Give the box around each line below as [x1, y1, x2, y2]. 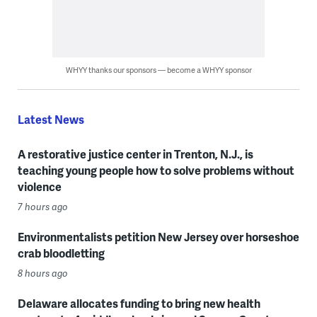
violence [17, 178, 62, 195]
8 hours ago [17, 266, 68, 279]
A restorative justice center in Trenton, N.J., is [17, 145, 253, 162]
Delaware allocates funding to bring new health [17, 294, 260, 311]
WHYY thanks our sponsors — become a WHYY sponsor [65, 64, 252, 75]
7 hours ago [17, 200, 68, 213]
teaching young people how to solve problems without [17, 161, 294, 178]
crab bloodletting [17, 244, 105, 261]
